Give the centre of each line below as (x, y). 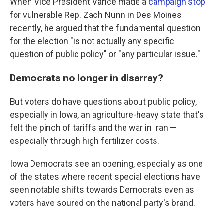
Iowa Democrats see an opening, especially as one (106, 163)
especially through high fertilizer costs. (85, 140)
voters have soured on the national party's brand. (102, 202)
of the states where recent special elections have (105, 176)
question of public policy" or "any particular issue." (105, 54)
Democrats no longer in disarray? (86, 77)
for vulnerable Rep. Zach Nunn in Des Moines (96, 15)
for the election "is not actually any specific (92, 41)
